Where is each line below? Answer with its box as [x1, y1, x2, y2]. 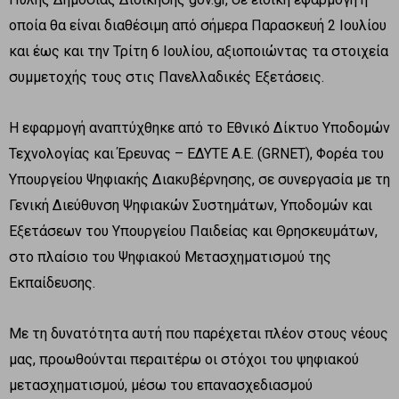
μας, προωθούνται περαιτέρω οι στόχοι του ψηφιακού [9, 350, 359, 368]
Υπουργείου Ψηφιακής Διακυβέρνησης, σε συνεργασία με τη [9, 170, 390, 188]
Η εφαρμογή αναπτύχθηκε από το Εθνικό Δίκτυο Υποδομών [9, 118, 390, 136]
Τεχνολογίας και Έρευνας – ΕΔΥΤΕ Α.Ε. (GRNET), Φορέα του [9, 144, 384, 162]
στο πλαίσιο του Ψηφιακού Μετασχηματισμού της [9, 248, 331, 265]
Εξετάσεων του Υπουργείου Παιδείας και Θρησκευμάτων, [9, 222, 378, 240]
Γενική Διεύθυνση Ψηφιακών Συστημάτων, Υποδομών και [9, 196, 372, 214]
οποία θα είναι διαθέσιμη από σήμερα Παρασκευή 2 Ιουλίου [9, 16, 387, 34]
